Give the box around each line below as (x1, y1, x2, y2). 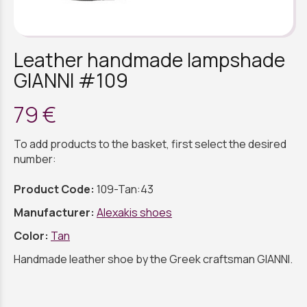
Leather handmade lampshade (14, 47, 285, 73)
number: (14, 151, 56, 167)
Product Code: (14, 182, 95, 197)
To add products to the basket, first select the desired (14, 136, 286, 152)
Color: (14, 228, 51, 244)
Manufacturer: (14, 205, 97, 221)
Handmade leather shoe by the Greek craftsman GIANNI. (14, 251, 293, 267)
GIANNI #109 (14, 67, 128, 93)
